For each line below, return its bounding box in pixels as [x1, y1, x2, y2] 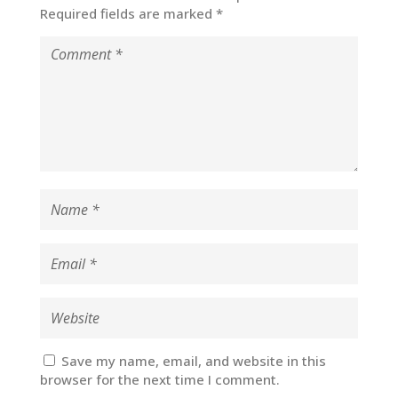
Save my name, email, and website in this [60, 352, 326, 370]
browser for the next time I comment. [39, 370, 280, 389]
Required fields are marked [39, 4, 216, 23]
